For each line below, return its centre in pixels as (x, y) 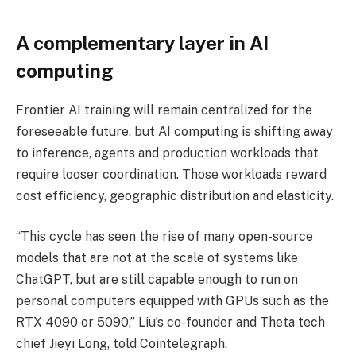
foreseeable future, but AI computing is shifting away (174, 131)
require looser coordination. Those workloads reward (171, 174)
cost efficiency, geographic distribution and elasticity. (175, 195)
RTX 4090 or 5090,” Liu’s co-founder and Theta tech (170, 323)
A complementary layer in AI (142, 43)
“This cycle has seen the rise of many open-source (164, 237)
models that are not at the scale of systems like (157, 258)
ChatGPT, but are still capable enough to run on (157, 280)
